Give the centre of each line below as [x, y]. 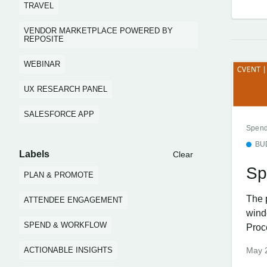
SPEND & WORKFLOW [65, 225]
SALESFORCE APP [59, 114]
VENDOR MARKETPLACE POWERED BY [98, 31]
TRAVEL [39, 6]
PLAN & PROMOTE [59, 175]
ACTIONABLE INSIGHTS [68, 250]
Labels [34, 154]
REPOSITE [44, 39]
